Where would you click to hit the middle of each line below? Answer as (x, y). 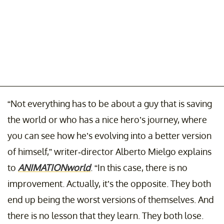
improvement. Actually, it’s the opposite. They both (109, 183)
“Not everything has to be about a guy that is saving (110, 103)
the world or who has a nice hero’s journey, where (107, 119)
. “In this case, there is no (139, 167)
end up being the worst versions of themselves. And (111, 199)
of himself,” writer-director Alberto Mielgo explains (109, 151)
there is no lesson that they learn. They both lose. (105, 215)
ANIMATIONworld (54, 167)
